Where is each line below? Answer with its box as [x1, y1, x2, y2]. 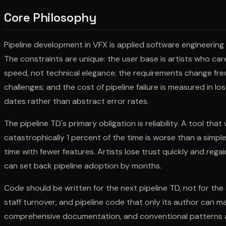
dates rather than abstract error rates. [4, 95, 149, 106]
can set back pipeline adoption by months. [4, 160, 161, 171]
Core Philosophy [4, 9, 96, 25]
